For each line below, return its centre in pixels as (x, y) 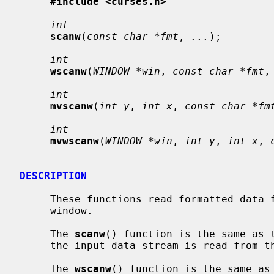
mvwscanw (75, 141)
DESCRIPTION (53, 176)
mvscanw (72, 106)
